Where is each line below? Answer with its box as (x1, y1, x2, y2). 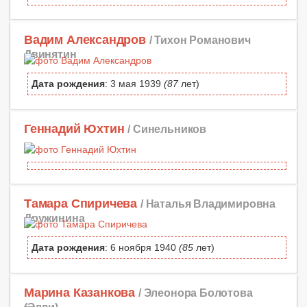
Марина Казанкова (24, 286, 136, 300)
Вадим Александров (24, 32, 146, 47)
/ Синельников (127, 122, 206, 135)
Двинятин (24, 47, 77, 60)
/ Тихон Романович (149, 33, 251, 46)
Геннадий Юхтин (24, 121, 125, 136)
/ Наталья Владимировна (140, 197, 275, 210)
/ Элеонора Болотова (138, 286, 253, 299)
